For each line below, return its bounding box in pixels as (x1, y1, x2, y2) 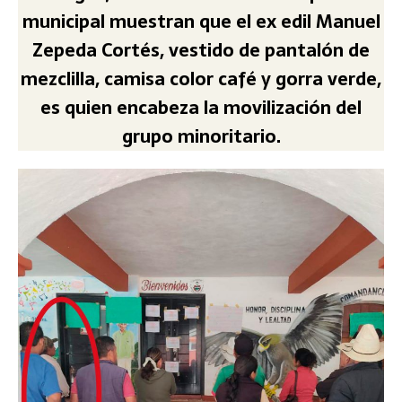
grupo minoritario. (121, 121, 281, 151)
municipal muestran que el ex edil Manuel (22, 6, 380, 36)
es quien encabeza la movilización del (40, 92, 362, 122)
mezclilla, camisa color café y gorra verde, (21, 64, 381, 93)
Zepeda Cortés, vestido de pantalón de (32, 35, 370, 65)
